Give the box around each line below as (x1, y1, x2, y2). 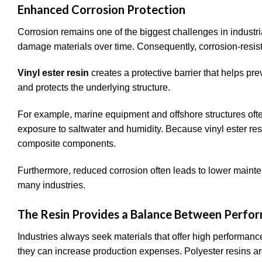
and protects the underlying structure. (18, 82, 170, 93)
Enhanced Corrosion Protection (18, 2, 185, 16)
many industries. (18, 180, 85, 191)
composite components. (18, 139, 116, 149)
